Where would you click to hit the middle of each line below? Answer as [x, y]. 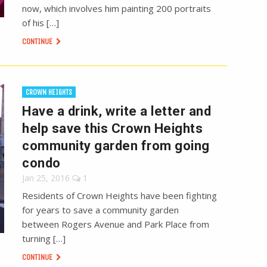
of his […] [41, 23]
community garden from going [116, 146]
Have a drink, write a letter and [117, 111]
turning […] [44, 239]
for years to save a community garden [101, 210]
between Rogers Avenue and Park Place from [116, 224]
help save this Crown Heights [113, 129]
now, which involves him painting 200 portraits [117, 9]
